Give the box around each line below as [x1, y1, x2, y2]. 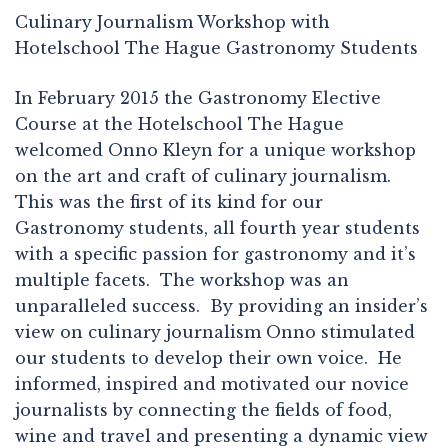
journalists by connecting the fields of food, [15, 399, 392, 420]
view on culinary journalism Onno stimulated [15, 321, 415, 342]
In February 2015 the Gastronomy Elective [15, 87, 381, 108]
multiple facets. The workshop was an [15, 269, 349, 290]
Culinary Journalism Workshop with [15, 11, 330, 32]
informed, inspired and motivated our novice [15, 373, 409, 394]
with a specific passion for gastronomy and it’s [15, 243, 416, 264]
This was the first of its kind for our [15, 191, 323, 212]
